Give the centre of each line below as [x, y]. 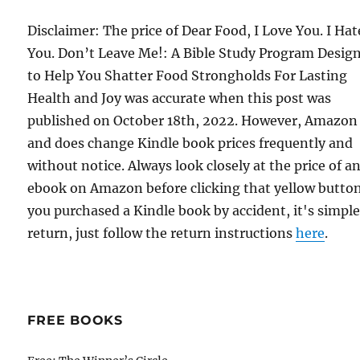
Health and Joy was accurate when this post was [180, 98]
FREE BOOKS [75, 321]
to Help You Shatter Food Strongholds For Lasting [188, 76]
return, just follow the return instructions [162, 233]
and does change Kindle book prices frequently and [190, 143]
